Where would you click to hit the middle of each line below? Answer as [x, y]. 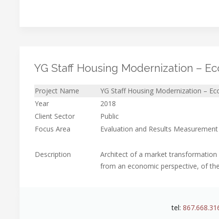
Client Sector [55, 116]
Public [109, 116]
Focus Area [53, 129]
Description [53, 154]
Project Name [57, 91]
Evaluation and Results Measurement [159, 129]
